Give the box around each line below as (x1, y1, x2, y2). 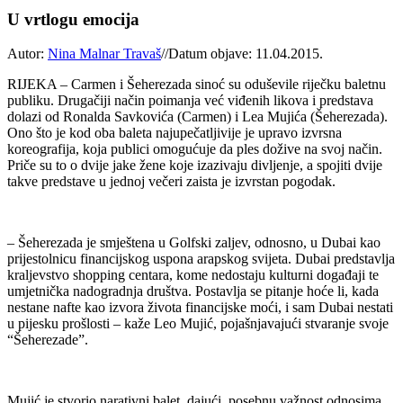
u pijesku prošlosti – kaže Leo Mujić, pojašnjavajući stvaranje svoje (7, 316, 389, 332)
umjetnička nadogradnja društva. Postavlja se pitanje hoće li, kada (7, 283, 379, 300)
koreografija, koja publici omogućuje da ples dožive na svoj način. (7, 141, 382, 157)
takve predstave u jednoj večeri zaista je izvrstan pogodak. (7, 174, 336, 190)
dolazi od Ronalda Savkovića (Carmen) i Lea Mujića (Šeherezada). (7, 109, 388, 125)
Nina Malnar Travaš (48, 46, 161, 62)
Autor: (7, 46, 48, 62)
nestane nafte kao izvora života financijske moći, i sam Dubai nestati (7, 300, 393, 316)
